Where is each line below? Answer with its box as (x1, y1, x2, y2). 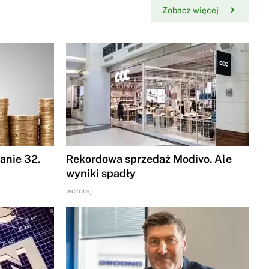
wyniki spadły (65, 167, 136, 180)
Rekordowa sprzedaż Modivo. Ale (65, 153, 232, 166)
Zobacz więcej (162, 5, 219, 16)
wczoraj (65, 187, 92, 196)
